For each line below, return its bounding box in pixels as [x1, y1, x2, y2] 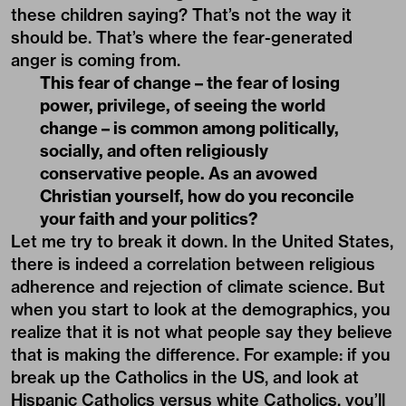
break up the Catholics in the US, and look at [11, 367, 359, 389]
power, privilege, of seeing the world [40, 95, 325, 117]
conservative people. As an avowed [40, 163, 317, 185]
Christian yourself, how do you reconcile [40, 186, 354, 208]
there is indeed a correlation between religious [11, 254, 375, 275]
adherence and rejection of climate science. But [11, 276, 385, 298]
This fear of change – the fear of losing [40, 72, 340, 94]
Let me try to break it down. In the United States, [11, 231, 393, 253]
